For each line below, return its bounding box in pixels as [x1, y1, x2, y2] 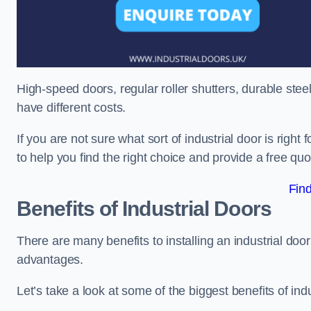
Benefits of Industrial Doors [17, 197, 271, 221]
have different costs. [17, 101, 126, 115]
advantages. [17, 253, 84, 267]
